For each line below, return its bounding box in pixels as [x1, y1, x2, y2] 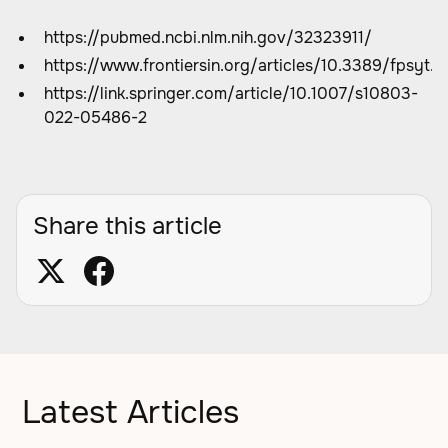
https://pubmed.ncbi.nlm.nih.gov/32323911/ [44, 27, 372, 48]
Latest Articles [22, 392, 240, 433]
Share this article [33, 211, 222, 241]
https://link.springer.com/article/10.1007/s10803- [44, 83, 418, 104]
